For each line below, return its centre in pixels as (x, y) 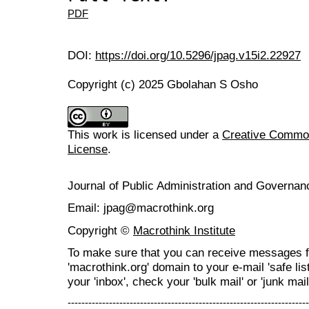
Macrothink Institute (184, 230)
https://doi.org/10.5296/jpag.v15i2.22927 (198, 56)
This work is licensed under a (145, 135)
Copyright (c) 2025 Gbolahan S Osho (163, 84)
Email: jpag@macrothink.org (141, 208)
